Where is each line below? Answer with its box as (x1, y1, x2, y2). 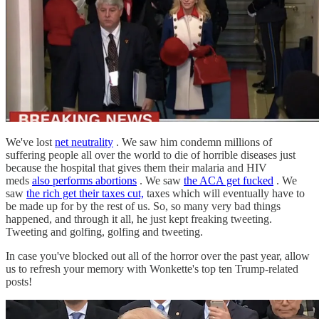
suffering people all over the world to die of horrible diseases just (6, 149, 296, 162)
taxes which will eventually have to (144, 187, 305, 200)
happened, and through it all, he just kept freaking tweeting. (6, 213, 272, 226)
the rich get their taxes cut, (26, 187, 144, 200)
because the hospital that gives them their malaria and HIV (6, 162, 267, 174)
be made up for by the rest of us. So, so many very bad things (6, 200, 281, 213)
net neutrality (55, 136, 113, 149)
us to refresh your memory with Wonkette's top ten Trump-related (6, 263, 298, 276)
